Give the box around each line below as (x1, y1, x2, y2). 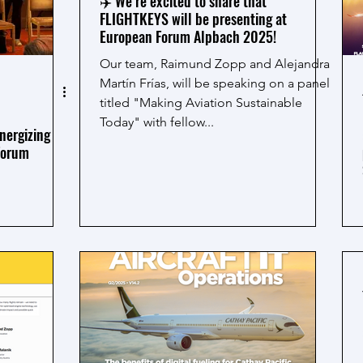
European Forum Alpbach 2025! (100, 26, 276, 47)
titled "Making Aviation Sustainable (100, 95, 302, 110)
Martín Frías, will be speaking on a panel (100, 75, 330, 91)
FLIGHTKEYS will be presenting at (100, 8, 287, 29)
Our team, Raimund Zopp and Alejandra (100, 56, 330, 71)
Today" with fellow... (100, 114, 214, 130)
